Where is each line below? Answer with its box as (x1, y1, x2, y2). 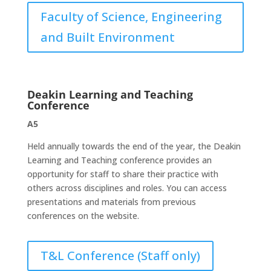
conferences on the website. (27, 210, 139, 221)
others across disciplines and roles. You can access (27, 182, 227, 194)
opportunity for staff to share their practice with (27, 168, 218, 180)
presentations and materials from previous (27, 196, 196, 207)
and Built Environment (40, 29, 175, 45)
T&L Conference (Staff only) (40, 247, 200, 264)
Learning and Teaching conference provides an (27, 154, 212, 166)
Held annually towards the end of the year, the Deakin (27, 140, 241, 152)
